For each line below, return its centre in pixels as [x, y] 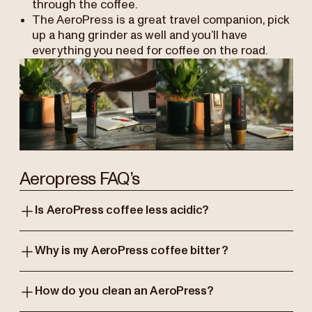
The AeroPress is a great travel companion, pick [160, 21]
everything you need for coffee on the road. [150, 51]
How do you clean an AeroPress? [124, 291]
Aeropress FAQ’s [79, 179]
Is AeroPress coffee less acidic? [122, 210]
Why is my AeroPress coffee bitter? [132, 250]
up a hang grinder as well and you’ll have [139, 36]
